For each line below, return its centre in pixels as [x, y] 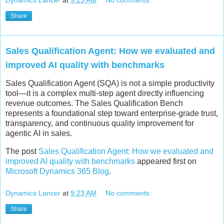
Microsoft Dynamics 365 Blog [57, 171]
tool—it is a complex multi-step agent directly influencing [105, 93]
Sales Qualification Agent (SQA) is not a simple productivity [110, 83]
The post [22, 151]
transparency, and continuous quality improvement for [100, 123]
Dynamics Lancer [33, 193]
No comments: [129, 193]
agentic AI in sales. [39, 133]
